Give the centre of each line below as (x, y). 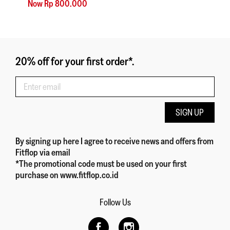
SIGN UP (190, 113)
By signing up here (48, 141)
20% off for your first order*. (75, 62)
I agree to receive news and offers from (147, 141)
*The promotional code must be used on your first (101, 164)
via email (55, 153)
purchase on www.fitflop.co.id (67, 175)
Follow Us (115, 203)
